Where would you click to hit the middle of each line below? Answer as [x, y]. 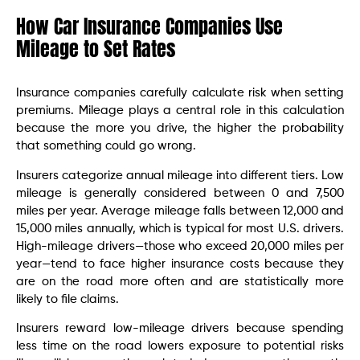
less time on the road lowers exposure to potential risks [180, 346]
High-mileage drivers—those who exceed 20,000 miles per [180, 246]
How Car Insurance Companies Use [149, 27]
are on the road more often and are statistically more [180, 281]
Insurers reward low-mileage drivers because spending [180, 329]
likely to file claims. [67, 299]
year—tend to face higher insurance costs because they [180, 264]
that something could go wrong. [106, 146]
